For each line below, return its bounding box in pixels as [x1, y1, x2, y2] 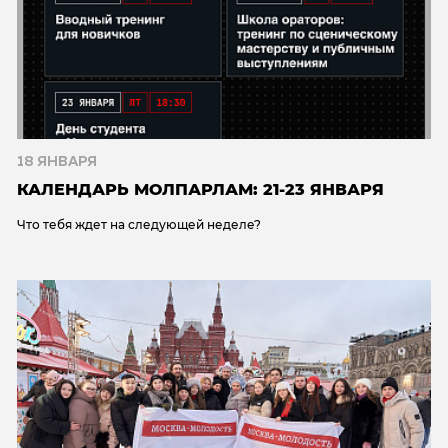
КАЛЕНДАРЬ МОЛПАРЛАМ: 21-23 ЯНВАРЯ [17, 179, 384, 199]
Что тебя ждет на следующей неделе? [17, 216, 261, 232]
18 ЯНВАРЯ [17, 154, 97, 169]
